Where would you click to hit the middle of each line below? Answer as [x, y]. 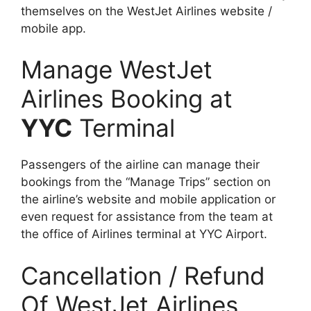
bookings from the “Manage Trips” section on [146, 182]
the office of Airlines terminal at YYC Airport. [144, 234]
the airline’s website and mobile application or [148, 200]
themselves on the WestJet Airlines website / [146, 11]
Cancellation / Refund [143, 275]
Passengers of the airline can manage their [140, 165]
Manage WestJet [117, 70]
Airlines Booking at [127, 99]
